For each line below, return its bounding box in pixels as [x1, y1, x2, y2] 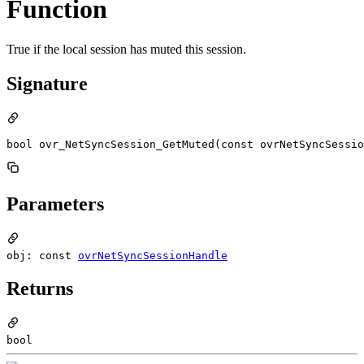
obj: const [6, 249, 78, 262]
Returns [6, 278, 73, 300]
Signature [6, 72, 88, 94]
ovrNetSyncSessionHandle [78, 249, 227, 262]
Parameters [6, 193, 104, 214]
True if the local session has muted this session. [6, 41, 246, 56]
